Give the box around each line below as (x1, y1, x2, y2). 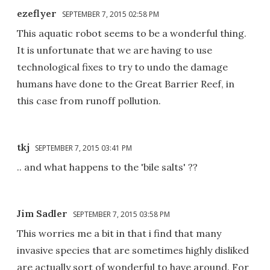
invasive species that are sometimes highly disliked (17, 243, 249, 256)
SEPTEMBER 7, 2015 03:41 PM (35, 142, 132, 153)
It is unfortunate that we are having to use (17, 43, 212, 56)
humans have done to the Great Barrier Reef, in (17, 77, 234, 90)
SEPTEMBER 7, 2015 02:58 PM (62, 8, 159, 19)
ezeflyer (17, 7, 57, 19)
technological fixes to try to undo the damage (17, 60, 228, 73)
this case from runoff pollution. (17, 94, 161, 107)
